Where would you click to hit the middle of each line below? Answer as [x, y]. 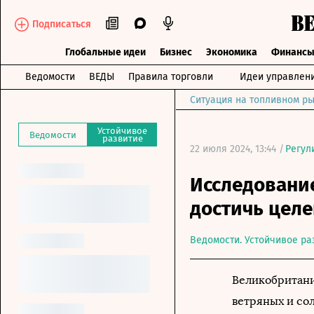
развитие [122, 138]
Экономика [231, 52]
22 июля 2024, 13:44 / [237, 149]
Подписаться [62, 24]
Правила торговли [171, 77]
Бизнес [176, 52]
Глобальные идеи [105, 52]
